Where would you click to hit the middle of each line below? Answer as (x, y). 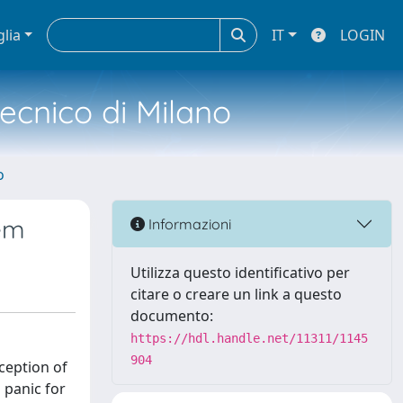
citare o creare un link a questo (236, 294)
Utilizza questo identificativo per (240, 273)
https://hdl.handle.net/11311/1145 (249, 338)
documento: (172, 316)
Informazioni (188, 224)
